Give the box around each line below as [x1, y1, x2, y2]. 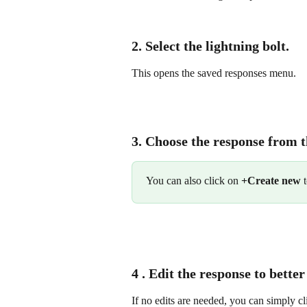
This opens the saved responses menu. [132, 67, 296, 79]
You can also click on [146, 174, 241, 186]
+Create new [241, 174, 301, 186]
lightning [206, 38, 259, 54]
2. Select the [132, 38, 206, 54]
